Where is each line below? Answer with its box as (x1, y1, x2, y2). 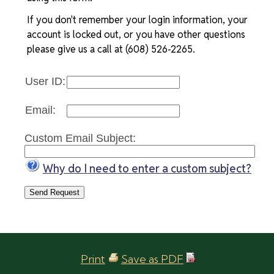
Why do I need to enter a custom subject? (43, 161, 251, 176)
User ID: (25, 75, 65, 87)
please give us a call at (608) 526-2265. (27, 42, 195, 56)
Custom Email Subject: (24, 131, 136, 144)
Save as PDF (120, 251, 183, 266)
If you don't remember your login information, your (27, 13, 248, 26)
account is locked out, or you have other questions (27, 28, 245, 41)
